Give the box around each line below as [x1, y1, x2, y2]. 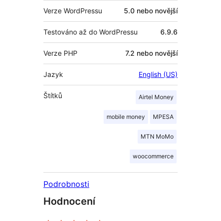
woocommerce [133, 152, 174, 160]
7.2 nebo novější [125, 49, 178, 58]
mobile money [107, 113, 145, 121]
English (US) [139, 70, 178, 79]
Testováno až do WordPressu [43, 28, 138, 37]
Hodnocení [43, 195, 95, 208]
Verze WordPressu [43, 6, 102, 15]
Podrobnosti [43, 179, 89, 189]
